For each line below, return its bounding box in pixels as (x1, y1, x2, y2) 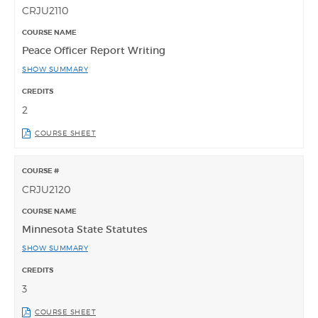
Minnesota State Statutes (22, 223, 148, 236)
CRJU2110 (22, 4, 69, 17)
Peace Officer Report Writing (22, 44, 165, 57)
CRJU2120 (22, 183, 71, 196)
